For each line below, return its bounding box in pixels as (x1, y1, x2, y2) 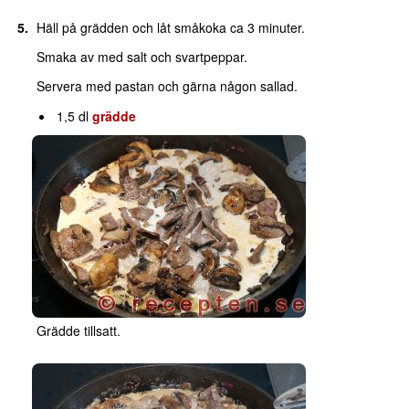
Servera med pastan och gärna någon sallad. (36, 77, 298, 96)
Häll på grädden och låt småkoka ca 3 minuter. (36, 18, 305, 37)
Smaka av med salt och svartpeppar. (36, 47, 247, 67)
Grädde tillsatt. (36, 321, 121, 341)
